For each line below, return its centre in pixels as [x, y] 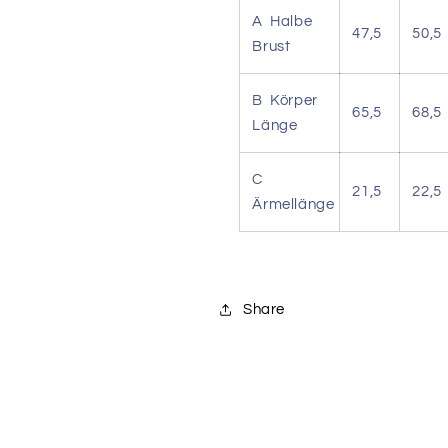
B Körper [285, 101]
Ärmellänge [293, 205]
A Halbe [282, 22]
